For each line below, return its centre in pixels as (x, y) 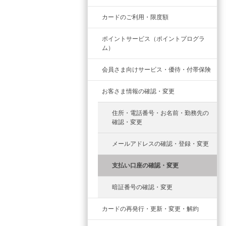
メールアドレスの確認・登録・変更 (160, 144)
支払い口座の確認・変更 (145, 165)
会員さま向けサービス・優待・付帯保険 (156, 70)
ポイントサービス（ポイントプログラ (153, 39)
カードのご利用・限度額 (135, 17)
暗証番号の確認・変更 (142, 187)
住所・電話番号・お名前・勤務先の (160, 113)
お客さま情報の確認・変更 (138, 91)
